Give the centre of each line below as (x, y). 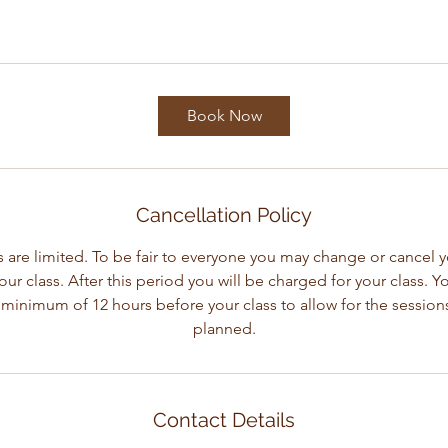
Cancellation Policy (224, 215)
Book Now (224, 115)
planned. (224, 328)
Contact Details (224, 420)
